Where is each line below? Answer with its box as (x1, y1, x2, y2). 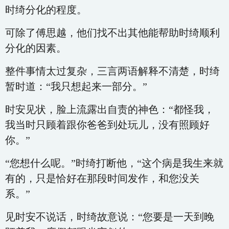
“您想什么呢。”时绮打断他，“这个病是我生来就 (5, 157, 223, 169)
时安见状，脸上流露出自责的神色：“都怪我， (5, 104, 214, 115)
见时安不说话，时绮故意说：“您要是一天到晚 (5, 211, 214, 222)
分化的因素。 (5, 42, 66, 54)
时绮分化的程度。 (5, 4, 87, 15)
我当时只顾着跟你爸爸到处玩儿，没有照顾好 (5, 119, 210, 130)
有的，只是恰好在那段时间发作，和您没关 (5, 173, 199, 184)
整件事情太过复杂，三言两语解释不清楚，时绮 (5, 65, 220, 77)
